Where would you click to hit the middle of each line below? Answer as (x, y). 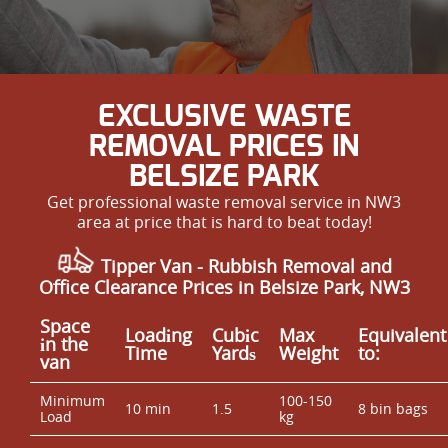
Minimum (73, 400)
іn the (64, 343)
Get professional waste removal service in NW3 (224, 201)
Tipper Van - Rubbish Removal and (244, 265)
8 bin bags (393, 408)
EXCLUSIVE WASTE (224, 116)
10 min (148, 408)
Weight (309, 352)
